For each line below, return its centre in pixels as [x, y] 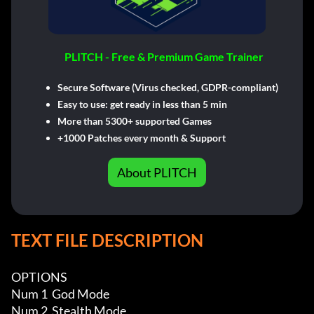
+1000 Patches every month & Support [141, 138]
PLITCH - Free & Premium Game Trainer [164, 57]
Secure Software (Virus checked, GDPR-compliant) [168, 88]
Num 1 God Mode [61, 294]
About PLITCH [157, 173]
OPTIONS [39, 277]
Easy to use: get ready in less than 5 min [142, 104]
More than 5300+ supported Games [134, 121]
